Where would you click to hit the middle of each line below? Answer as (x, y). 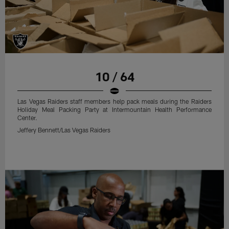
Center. (28, 117)
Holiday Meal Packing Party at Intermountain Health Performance (114, 109)
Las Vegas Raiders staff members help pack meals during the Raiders (114, 101)
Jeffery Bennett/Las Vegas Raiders (64, 130)
